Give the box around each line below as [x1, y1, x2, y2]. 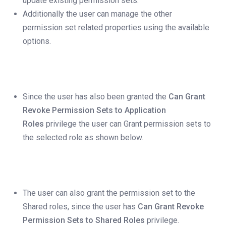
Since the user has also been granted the [23, 92, 166, 102]
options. [23, 36, 53, 46]
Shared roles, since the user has [23, 202, 138, 212]
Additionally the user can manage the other [23, 9, 172, 19]
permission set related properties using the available [23, 23, 209, 33]
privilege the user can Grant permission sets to [46, 119, 211, 129]
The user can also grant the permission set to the [23, 188, 195, 198]
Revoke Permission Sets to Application [23, 105, 166, 116]
